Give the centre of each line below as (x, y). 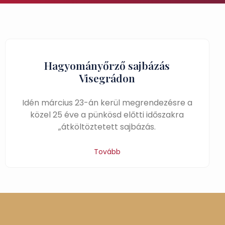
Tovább (107, 152)
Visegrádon (107, 78)
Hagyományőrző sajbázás (107, 65)
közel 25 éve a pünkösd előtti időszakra (107, 115)
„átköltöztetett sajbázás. (107, 127)
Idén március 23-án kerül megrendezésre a (107, 103)
